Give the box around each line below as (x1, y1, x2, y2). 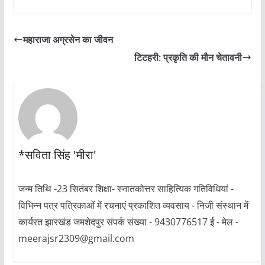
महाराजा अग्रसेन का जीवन (22, 33, 113, 47)
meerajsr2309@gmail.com (18, 232, 134, 245)
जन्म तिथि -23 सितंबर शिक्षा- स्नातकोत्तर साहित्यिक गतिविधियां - (18, 182, 234, 196)
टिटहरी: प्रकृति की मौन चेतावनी (134, 51, 243, 64)
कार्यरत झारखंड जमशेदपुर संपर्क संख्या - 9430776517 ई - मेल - (18, 215, 238, 229)
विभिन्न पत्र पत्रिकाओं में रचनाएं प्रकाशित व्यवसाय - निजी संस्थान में (18, 199, 248, 212)
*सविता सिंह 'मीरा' (18, 147, 96, 163)
